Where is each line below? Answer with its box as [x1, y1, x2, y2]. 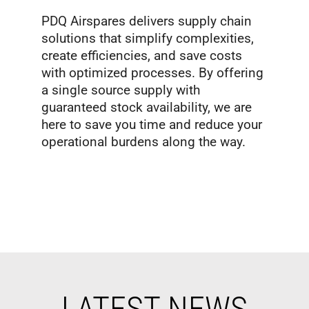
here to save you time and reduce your [41, 117, 262, 133]
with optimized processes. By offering [41, 65, 263, 81]
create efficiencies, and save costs [41, 48, 242, 64]
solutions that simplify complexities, [41, 30, 254, 47]
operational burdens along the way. [41, 134, 246, 150]
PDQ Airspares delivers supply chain [41, 13, 252, 30]
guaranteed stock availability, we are [41, 99, 252, 116]
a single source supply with [41, 82, 200, 99]
